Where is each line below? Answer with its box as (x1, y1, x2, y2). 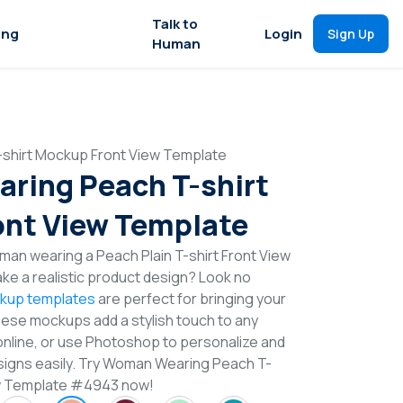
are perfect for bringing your (95, 289, 286, 309)
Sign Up (327, 25, 374, 42)
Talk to (152, 13, 198, 33)
